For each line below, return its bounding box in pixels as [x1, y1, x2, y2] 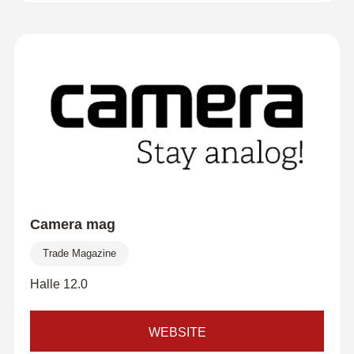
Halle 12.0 [29, 277, 88, 291]
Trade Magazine [42, 247, 116, 259]
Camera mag [29, 217, 115, 232]
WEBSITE [148, 326, 206, 339]
